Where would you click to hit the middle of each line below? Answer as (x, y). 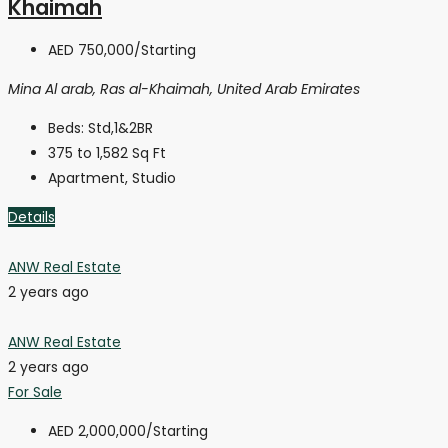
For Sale (35, 391)
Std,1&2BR (120, 127)
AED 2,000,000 (97, 430)
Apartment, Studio (112, 177)
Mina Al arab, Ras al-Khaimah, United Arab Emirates (184, 88)
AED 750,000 (91, 49)
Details (31, 216)
